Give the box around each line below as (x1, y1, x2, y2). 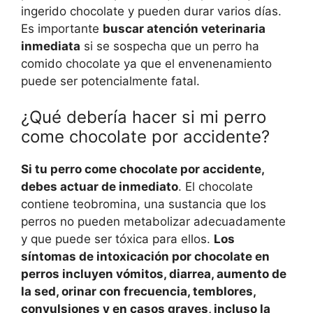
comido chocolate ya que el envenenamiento (21, 56, 272, 71)
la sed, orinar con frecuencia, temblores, (21, 284, 256, 299)
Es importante (21, 21, 103, 36)
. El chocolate (178, 180, 253, 194)
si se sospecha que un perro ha (80, 38, 259, 53)
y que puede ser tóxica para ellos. (21, 232, 214, 247)
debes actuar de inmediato (21, 180, 178, 194)
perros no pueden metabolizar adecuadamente (21, 214, 286, 229)
